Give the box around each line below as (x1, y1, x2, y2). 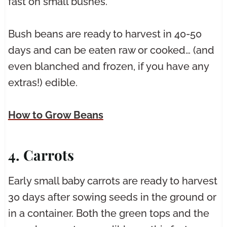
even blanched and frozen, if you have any (8, 60, 209, 73)
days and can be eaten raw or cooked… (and (8, 44, 214, 57)
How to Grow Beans (8, 109, 103, 122)
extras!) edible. (8, 77, 78, 89)
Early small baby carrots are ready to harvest (8, 175, 217, 187)
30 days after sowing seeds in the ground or (8, 191, 216, 204)
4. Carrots (8, 145, 74, 165)
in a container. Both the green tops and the (8, 207, 209, 220)
